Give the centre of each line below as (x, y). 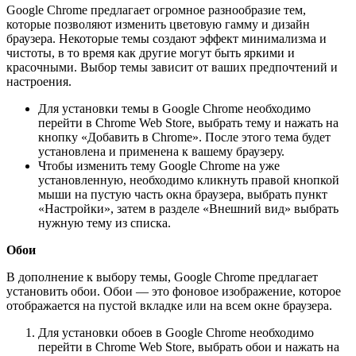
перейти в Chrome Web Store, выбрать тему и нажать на (188, 122)
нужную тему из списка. (104, 222)
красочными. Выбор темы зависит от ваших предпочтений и (172, 67)
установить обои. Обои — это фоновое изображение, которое (174, 291)
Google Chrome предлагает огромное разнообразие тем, (156, 10)
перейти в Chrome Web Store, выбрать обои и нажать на (189, 346)
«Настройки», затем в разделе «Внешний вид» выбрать (188, 208)
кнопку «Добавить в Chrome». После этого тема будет (184, 137)
